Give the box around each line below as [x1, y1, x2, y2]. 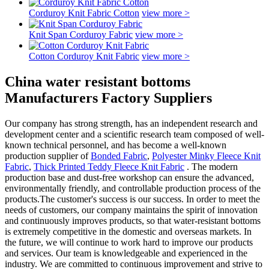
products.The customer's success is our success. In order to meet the [5, 193, 260, 204]
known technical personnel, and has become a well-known [5, 139, 226, 150]
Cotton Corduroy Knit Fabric [29, 51, 139, 61]
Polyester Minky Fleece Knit [152, 150, 261, 161]
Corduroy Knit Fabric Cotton [29, 8, 139, 18]
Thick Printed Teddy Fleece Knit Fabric [34, 161, 184, 172]
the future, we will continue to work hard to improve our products [5, 237, 253, 247]
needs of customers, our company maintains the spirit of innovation [5, 204, 258, 215]
